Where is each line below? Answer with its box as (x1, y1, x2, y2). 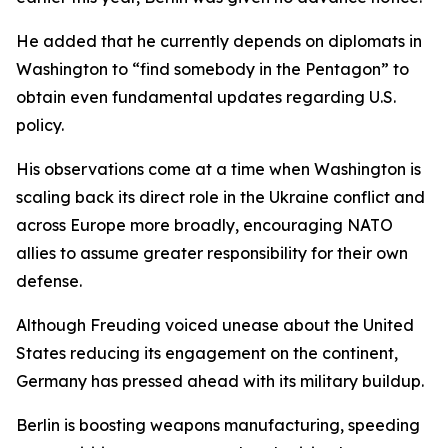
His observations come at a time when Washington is (16, 159, 421, 179)
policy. (16, 115, 64, 135)
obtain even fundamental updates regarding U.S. (16, 87, 396, 107)
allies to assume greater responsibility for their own (16, 243, 408, 263)
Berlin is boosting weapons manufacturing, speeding (16, 415, 420, 435)
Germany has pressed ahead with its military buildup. (16, 371, 424, 391)
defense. (16, 271, 82, 291)
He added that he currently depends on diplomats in (16, 31, 422, 51)
